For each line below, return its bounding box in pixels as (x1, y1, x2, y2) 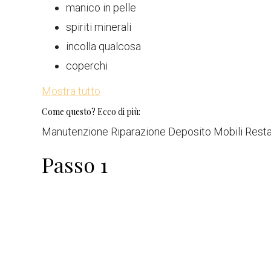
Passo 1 (42, 151, 108, 178)
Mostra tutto (42, 85, 100, 97)
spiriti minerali (66, 21, 131, 33)
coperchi (66, 59, 108, 72)
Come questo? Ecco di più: (42, 106, 140, 117)
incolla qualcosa (66, 40, 141, 53)
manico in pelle (66, 1, 136, 14)
